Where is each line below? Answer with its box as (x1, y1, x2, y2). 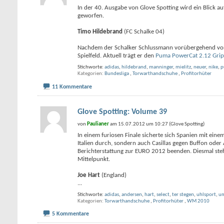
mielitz (175, 64, 191, 70)
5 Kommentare (52, 211, 89, 217)
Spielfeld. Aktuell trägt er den (77, 52, 155, 59)
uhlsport (196, 191, 216, 197)
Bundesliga (104, 71, 129, 76)
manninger (149, 64, 173, 70)
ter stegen (172, 191, 194, 197)
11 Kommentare (52, 83, 92, 90)
